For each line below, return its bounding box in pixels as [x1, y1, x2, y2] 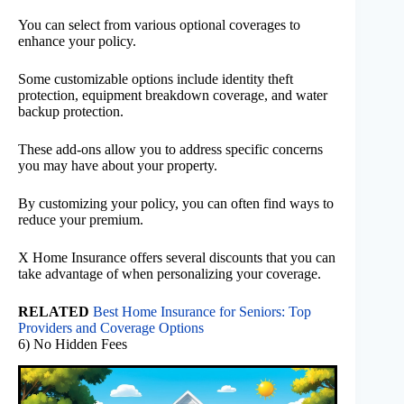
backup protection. [18, 103, 124, 119]
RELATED [18, 303, 89, 319]
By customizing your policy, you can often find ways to [18, 195, 334, 211]
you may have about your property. [18, 157, 217, 173]
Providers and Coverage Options [18, 319, 204, 335]
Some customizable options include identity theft [18, 70, 293, 87]
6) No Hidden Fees [18, 335, 127, 352]
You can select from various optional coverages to [18, 16, 300, 32]
